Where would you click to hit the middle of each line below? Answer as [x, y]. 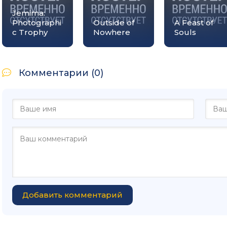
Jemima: [29, 13]
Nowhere [112, 32]
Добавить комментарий [72, 195]
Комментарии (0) [61, 73]
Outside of [114, 23]
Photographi [37, 23]
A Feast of [194, 23]
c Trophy [30, 32]
